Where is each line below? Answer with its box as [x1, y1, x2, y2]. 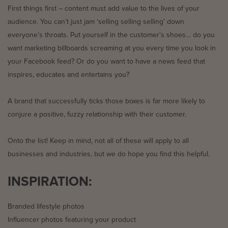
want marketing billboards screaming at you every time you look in [8, 44, 216, 52]
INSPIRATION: [8, 173, 92, 190]
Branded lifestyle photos [8, 203, 84, 210]
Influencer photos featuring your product [8, 216, 136, 223]
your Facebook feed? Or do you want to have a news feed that [8, 58, 205, 65]
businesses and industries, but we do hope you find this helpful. [8, 150, 210, 158]
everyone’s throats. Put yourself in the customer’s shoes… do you [8, 31, 215, 39]
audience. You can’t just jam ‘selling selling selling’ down [8, 18, 184, 25]
